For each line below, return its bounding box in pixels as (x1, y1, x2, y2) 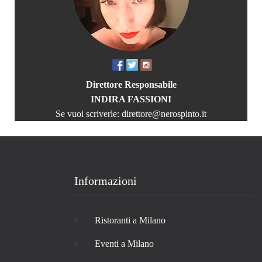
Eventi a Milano (95, 238, 154, 249)
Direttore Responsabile (85, 79, 177, 89)
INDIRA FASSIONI (91, 94, 171, 104)
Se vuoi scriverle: (56, 108, 122, 119)
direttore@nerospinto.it (122, 108, 206, 119)
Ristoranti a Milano (95, 215, 166, 225)
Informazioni (74, 174, 137, 187)
